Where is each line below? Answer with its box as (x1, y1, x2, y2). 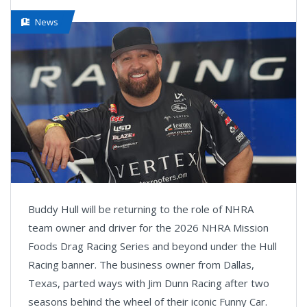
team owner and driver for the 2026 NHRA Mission (28, 220, 269, 234)
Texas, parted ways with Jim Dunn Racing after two (28, 275, 269, 290)
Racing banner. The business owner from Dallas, (28, 257, 254, 271)
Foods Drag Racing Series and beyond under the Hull (28, 238, 277, 253)
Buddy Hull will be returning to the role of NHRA (28, 201, 254, 216)
